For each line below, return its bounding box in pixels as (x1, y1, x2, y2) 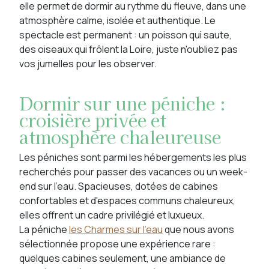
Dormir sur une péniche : (19, 91, 226, 115)
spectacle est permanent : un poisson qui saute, (19, 28, 232, 41)
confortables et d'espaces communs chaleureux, (19, 194, 235, 207)
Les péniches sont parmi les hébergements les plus (19, 151, 247, 164)
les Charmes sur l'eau (69, 223, 163, 236)
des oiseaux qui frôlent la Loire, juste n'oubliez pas (19, 43, 238, 56)
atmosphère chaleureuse (19, 124, 221, 149)
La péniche (19, 223, 69, 236)
